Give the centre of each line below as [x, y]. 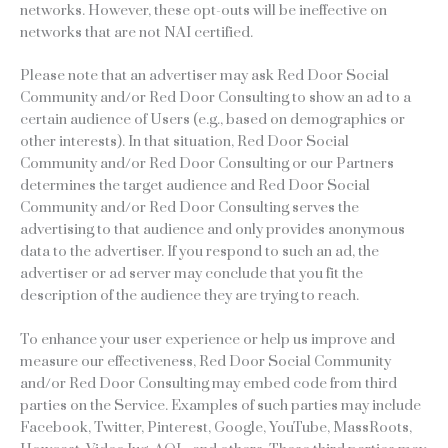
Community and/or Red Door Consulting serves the [189, 208]
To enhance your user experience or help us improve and [207, 340]
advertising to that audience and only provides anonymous [212, 230]
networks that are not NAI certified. [136, 32]
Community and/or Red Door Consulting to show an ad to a [215, 98]
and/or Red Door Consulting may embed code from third [208, 384]
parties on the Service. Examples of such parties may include [220, 406]
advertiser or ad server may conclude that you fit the [191, 274]
